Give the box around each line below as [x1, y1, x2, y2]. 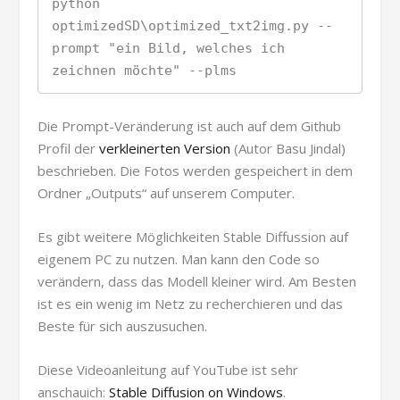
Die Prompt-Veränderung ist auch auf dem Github [37, 116, 342, 135]
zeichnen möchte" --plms [52, 62, 237, 79]
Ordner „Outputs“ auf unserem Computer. [37, 183, 296, 202]
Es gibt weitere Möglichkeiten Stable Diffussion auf [37, 227, 349, 246]
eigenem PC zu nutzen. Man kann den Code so [37, 249, 321, 268]
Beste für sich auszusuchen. [37, 316, 208, 335]
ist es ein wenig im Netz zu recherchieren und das [37, 294, 344, 312]
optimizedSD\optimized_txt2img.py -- [52, 17, 334, 34]
